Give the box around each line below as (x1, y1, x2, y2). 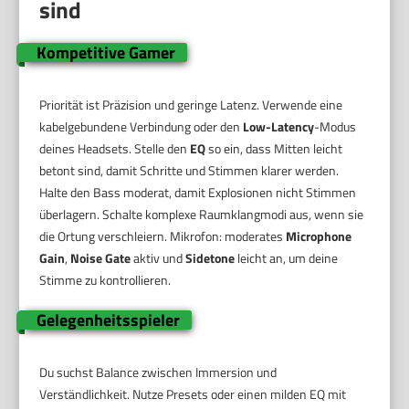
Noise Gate (70, 247, 131, 267)
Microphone (286, 225, 352, 246)
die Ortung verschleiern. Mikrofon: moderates (39, 225, 287, 246)
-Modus (314, 116, 357, 136)
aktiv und (131, 247, 186, 267)
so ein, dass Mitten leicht (205, 138, 343, 158)
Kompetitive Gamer (36, 39, 175, 65)
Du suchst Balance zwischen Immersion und (39, 362, 278, 382)
